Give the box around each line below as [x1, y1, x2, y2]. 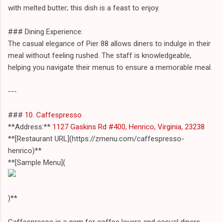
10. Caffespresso [25, 110, 82, 119]
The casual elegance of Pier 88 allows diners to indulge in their [8, 39, 211, 48]
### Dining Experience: [8, 27, 83, 36]
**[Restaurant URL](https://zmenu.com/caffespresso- [8, 134, 184, 143]
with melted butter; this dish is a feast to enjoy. [8, 3, 160, 12]
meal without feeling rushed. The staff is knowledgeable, [8, 51, 191, 60]
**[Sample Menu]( [8, 158, 65, 167]
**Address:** [8, 122, 51, 131]
